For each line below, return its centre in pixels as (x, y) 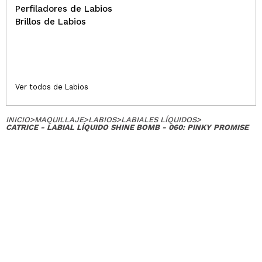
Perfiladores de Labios (64, 9)
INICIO (18, 120)
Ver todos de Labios (52, 87)
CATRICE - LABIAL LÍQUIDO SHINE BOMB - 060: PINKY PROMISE (127, 127)
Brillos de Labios (51, 22)
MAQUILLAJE (59, 120)
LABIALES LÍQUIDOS (159, 120)
